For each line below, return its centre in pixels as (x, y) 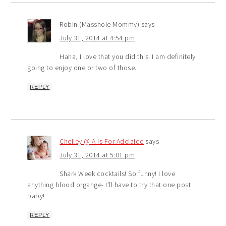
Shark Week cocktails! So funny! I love (118, 174)
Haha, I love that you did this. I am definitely (128, 57)
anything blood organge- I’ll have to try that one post (109, 185)
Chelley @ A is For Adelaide (102, 142)
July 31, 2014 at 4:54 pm (97, 38)
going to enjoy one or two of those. (82, 68)
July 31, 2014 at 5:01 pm (97, 155)
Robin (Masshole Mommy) (100, 24)
